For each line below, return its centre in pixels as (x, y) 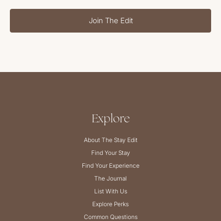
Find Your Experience (110, 166)
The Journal (110, 179)
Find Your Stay (110, 153)
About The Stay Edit (110, 140)
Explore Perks (110, 204)
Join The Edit (110, 21)
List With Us (110, 191)
